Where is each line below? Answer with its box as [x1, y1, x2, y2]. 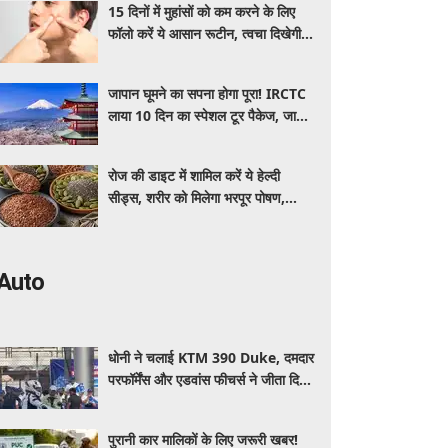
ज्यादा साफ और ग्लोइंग [108, 46, 219, 65]
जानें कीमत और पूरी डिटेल [108, 392, 237, 411]
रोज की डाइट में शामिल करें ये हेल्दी [108, 166, 281, 185]
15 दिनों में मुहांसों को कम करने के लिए [108, 2, 296, 21]
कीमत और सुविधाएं [108, 128, 199, 147]
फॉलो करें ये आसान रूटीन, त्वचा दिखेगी [108, 24, 302, 43]
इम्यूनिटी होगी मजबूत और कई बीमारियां [108, 210, 297, 229]
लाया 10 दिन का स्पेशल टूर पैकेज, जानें [108, 106, 305, 125]
